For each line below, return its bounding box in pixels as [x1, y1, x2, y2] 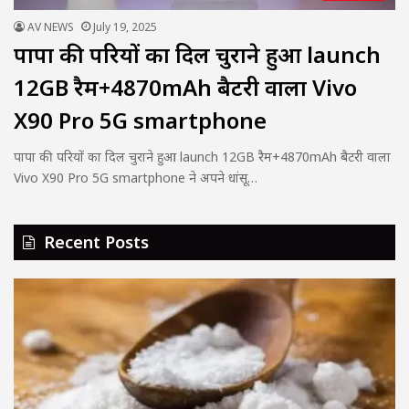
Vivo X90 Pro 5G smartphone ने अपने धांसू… [14, 169, 257, 187]
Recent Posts [44, 231, 149, 254]
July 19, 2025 [93, 19, 157, 36]
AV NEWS [27, 19, 74, 36]
